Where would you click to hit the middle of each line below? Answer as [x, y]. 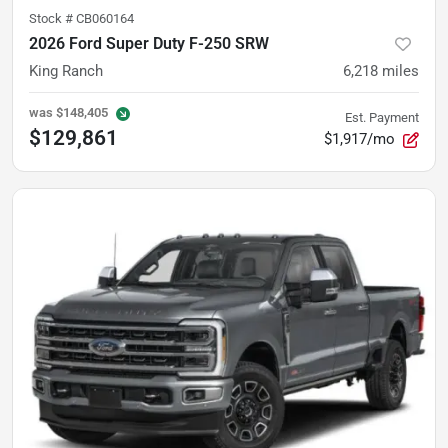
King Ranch [66, 70]
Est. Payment [382, 117]
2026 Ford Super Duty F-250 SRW [149, 43]
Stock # [52, 18]
